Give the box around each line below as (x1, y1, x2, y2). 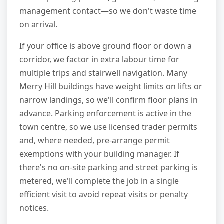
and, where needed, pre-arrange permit (19, 134, 170, 146)
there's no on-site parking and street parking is (19, 161, 198, 173)
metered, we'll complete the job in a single (19, 175, 179, 186)
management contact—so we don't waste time (19, 5, 196, 16)
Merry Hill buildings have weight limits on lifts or (19, 80, 202, 92)
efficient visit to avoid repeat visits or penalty (19, 188, 188, 200)
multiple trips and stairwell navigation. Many (19, 67, 187, 78)
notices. (19, 202, 49, 213)
